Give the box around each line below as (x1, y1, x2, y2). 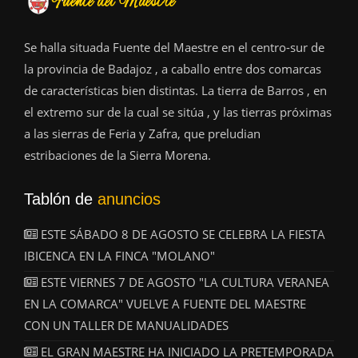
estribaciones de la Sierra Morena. (24, 147, 211, 164)
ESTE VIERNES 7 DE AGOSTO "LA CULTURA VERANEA (41, 274, 329, 291)
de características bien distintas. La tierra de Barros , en (24, 82, 327, 99)
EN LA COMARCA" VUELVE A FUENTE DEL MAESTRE (24, 296, 306, 312)
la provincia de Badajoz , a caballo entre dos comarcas (24, 61, 321, 78)
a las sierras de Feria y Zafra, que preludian (24, 125, 261, 142)
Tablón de (24, 190, 97, 209)
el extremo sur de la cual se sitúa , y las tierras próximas (24, 104, 332, 121)
